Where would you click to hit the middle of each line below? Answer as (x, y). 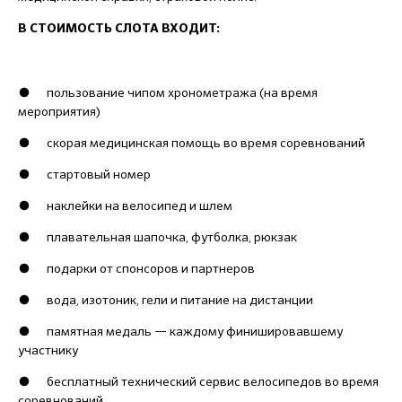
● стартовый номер (84, 174)
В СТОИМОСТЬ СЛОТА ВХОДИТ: (119, 28)
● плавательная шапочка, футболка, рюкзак (157, 236)
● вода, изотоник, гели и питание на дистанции (166, 299)
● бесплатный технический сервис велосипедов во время (198, 381)
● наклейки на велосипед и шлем (125, 205)
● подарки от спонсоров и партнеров (136, 268)
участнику (48, 350)
